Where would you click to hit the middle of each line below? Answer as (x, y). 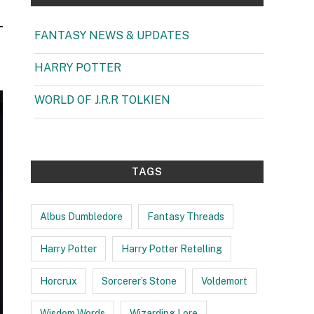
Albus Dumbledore (81, 217)
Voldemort (224, 281)
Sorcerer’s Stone (139, 281)
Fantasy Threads (186, 217)
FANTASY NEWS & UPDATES (112, 35)
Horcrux (59, 281)
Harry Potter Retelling (172, 249)
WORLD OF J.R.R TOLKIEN (102, 100)
